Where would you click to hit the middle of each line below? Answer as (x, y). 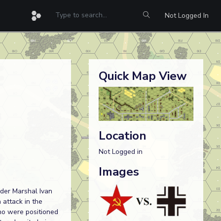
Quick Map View (142, 76)
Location (122, 135)
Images (119, 171)
